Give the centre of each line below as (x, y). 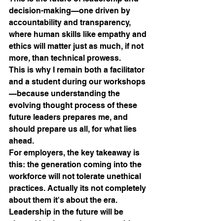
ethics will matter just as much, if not (77, 46)
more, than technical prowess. (66, 58)
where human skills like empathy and (79, 35)
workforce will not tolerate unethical (76, 177)
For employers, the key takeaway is (75, 153)
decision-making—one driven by (71, 11)
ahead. (21, 141)
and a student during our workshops (77, 82)
